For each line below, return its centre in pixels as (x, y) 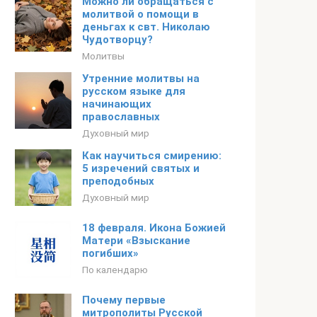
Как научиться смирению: (152, 156)
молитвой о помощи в (140, 14)
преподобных (118, 181)
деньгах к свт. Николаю (146, 27)
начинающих (117, 104)
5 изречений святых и (141, 168)
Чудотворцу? (117, 40)
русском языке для (134, 91)
